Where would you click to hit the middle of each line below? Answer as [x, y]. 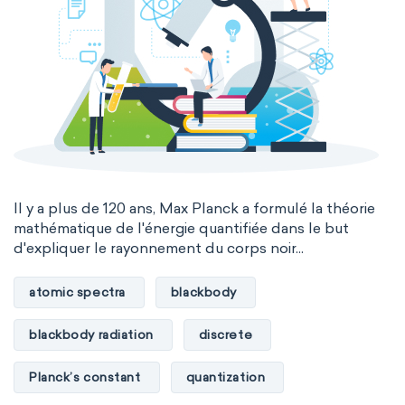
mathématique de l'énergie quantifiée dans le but [181, 228]
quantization [226, 377]
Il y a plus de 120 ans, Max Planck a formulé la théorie [194, 208]
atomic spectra [77, 292]
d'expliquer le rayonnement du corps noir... [159, 248]
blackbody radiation [91, 334]
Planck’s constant [85, 377]
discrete [226, 334]
